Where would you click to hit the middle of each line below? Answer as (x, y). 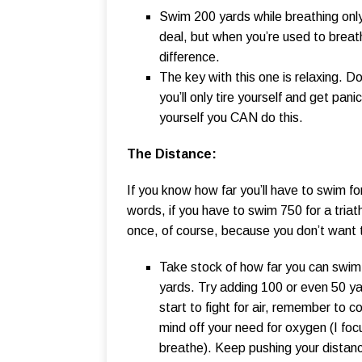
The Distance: (172, 154)
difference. (189, 57)
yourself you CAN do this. (231, 118)
